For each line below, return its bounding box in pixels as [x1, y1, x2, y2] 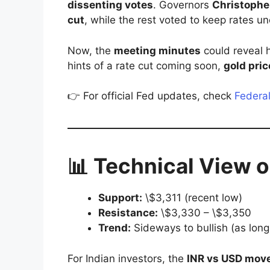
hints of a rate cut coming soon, [67, 59, 224, 72]
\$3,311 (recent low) [142, 192, 242, 204]
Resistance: [98, 207, 158, 219]
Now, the [67, 44, 114, 57]
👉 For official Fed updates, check [67, 90, 234, 102]
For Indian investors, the [67, 252, 187, 265]
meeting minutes [114, 44, 201, 57]
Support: [98, 192, 142, 204]
